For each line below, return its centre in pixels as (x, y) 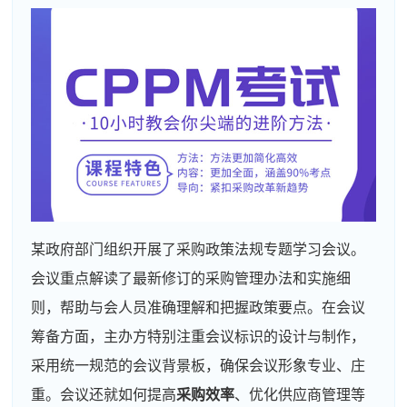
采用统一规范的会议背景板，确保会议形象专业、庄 (199, 365)
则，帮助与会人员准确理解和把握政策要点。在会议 (199, 307)
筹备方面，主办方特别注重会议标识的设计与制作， (199, 336)
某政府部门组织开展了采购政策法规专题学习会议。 (199, 249)
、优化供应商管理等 (300, 394)
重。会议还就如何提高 (104, 394)
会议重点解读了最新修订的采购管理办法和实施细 (191, 278)
